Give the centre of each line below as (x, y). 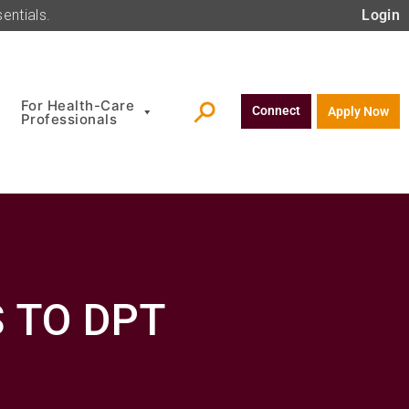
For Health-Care (78, 105)
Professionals (69, 119)
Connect (276, 111)
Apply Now (358, 111)
